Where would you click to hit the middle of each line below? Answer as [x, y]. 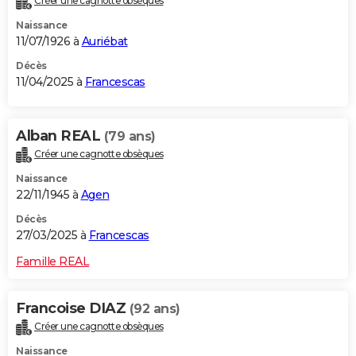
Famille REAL [52, 261]
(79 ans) [130, 136]
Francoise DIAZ [73, 308]
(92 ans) [155, 308]
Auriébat [104, 41]
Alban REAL [60, 135]
